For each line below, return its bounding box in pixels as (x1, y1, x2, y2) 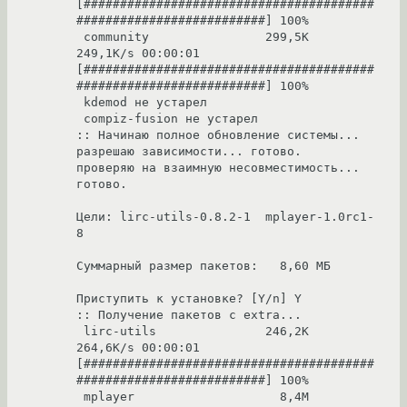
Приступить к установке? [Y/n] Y (76, 292, 302, 306)
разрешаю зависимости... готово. (76, 144, 302, 159)
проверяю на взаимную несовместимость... (76, 161, 360, 175)
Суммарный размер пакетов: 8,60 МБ (76, 259, 331, 273)
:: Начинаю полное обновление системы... (76, 128, 360, 143)
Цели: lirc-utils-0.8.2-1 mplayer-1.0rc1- (76, 210, 374, 224)
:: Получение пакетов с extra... (76, 308, 302, 323)
